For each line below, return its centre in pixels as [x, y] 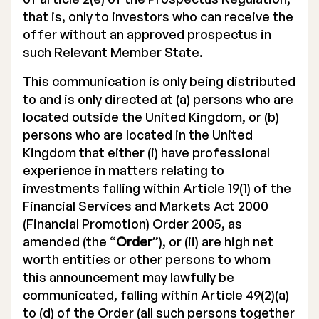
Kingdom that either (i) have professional [146, 152]
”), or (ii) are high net [213, 241]
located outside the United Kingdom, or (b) [151, 117]
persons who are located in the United [138, 135]
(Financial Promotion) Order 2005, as [132, 224]
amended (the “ [69, 241]
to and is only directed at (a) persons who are [158, 99]
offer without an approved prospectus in [147, 34]
